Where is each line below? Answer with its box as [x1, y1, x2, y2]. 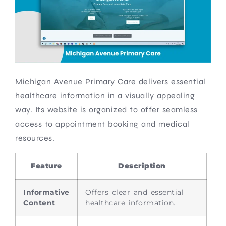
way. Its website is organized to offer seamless [15, 104, 198, 115]
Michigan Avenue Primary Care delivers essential [15, 76, 206, 86]
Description [118, 161, 166, 171]
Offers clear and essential [85, 187, 184, 197]
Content [23, 198, 55, 207]
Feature [31, 161, 62, 171]
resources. [15, 133, 54, 143]
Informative [23, 187, 70, 197]
